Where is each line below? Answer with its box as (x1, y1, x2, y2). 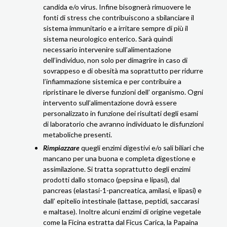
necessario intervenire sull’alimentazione (43, 45, 171, 54)
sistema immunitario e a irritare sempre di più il (43, 23, 188, 32)
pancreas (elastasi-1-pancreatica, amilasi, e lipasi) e (43, 185, 202, 195)
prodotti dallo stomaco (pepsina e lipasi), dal (43, 175, 180, 184)
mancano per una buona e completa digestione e (43, 154, 196, 163)
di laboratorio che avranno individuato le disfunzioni (43, 119, 204, 128)
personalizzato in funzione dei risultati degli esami (43, 108, 198, 118)
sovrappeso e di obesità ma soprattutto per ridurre (43, 66, 203, 75)
